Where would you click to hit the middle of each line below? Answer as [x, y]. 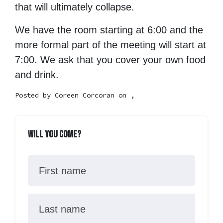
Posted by [35, 95]
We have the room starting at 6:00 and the [109, 30]
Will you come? [55, 135]
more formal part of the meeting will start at [111, 45]
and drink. [37, 75]
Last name [62, 209]
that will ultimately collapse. [75, 7]
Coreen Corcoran [85, 95]
